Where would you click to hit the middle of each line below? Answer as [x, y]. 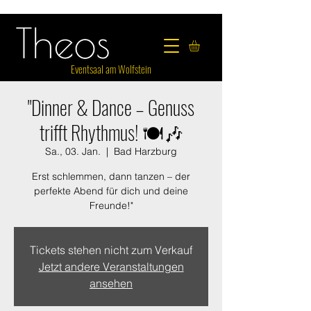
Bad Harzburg [145, 151]
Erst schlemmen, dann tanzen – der [111, 176]
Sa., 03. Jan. [73, 151]
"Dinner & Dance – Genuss [111, 107]
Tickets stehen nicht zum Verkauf [111, 250]
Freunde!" [111, 205]
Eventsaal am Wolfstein [111, 68]
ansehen [111, 283]
